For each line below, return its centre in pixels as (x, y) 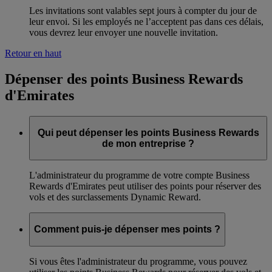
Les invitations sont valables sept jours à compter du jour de (143, 11)
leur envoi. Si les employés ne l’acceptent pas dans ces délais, (146, 22)
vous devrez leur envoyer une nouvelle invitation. (124, 33)
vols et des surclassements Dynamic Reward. (115, 197)
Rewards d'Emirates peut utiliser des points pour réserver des (145, 186)
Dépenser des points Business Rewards (124, 79)
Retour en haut (33, 53)
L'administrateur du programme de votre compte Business (139, 175)
